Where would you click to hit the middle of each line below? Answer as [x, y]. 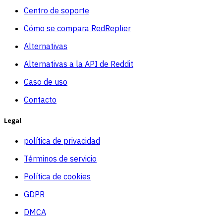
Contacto [40, 100]
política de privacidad [62, 140]
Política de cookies [57, 176]
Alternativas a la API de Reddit [79, 64]
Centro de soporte [56, 11]
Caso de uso [46, 82]
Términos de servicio [60, 158]
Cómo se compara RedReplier [77, 28]
